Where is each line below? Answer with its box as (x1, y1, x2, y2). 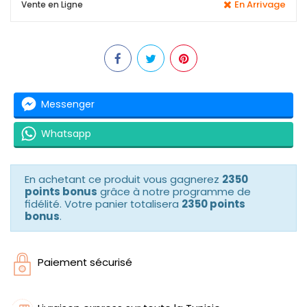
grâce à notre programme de (97, 184, 251, 199)
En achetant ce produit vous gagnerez (25, 171, 222, 186)
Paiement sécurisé (38, 254, 132, 269)
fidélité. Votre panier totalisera (25, 196, 182, 211)
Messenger (41, 97, 95, 111)
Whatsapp (41, 127, 91, 140)
